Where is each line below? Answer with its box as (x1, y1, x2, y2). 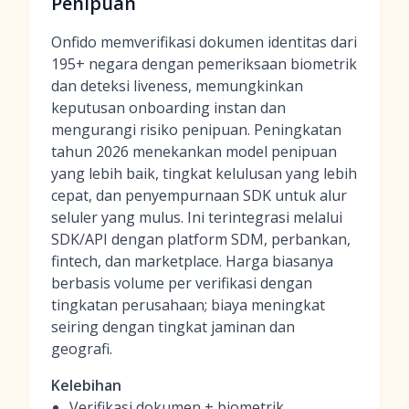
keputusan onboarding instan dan (51, 98, 286, 118)
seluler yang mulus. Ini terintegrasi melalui (51, 207, 342, 227)
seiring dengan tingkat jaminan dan (51, 317, 295, 337)
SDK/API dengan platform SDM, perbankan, (51, 229, 351, 249)
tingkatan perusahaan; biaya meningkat (51, 295, 325, 315)
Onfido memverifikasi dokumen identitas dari (51, 32, 357, 52)
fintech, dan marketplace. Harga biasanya (51, 251, 333, 271)
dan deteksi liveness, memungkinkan (51, 76, 303, 96)
